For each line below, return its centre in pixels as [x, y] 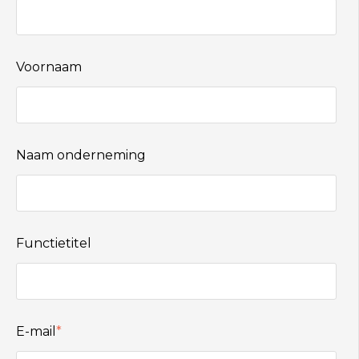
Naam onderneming [81, 155]
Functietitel [54, 244]
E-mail [36, 332]
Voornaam [49, 67]
